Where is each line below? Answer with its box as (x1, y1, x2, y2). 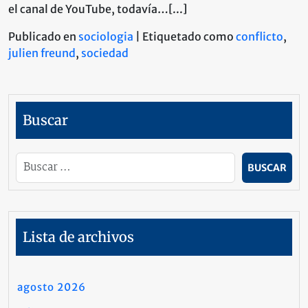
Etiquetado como (142, 30, 236, 43)
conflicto (236, 30, 283, 43)
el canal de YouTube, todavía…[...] (8, 2, 187, 16)
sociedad (81, 46, 129, 60)
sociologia (78, 30, 133, 43)
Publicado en (8, 30, 78, 43)
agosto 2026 (17, 280, 86, 294)
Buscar (23, 111, 68, 129)
